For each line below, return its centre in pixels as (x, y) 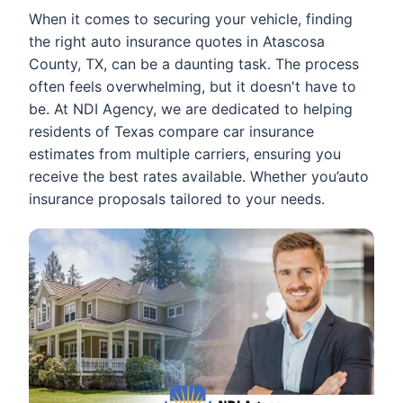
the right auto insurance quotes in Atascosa (177, 41)
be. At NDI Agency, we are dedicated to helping (191, 109)
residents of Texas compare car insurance (171, 131)
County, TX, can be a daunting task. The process (194, 64)
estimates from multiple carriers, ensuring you (185, 154)
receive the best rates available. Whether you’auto (199, 176)
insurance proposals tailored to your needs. (177, 199)
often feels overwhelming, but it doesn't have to (193, 86)
